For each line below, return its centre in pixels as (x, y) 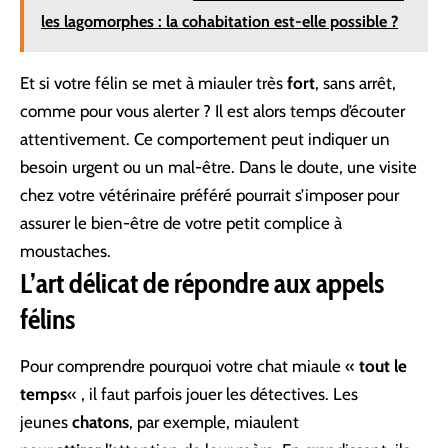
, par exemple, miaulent (214, 422)
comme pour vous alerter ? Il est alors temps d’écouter (212, 110)
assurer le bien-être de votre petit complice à (181, 222)
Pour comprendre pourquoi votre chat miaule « (189, 366)
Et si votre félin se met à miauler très (153, 82)
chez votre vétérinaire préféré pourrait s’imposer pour (209, 194)
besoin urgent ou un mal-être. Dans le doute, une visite (218, 166)
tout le (383, 366)
